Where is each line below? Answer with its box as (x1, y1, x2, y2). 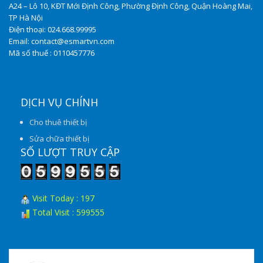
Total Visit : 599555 (30, 207, 104, 218)
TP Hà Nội (9, 12, 43, 23)
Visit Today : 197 (30, 193, 95, 204)
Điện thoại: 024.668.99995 (9, 24, 96, 35)
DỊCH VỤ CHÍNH (21, 95, 98, 110)
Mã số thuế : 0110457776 (9, 48, 95, 59)
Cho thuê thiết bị (29, 117, 87, 128)
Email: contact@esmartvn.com (9, 36, 114, 47)
